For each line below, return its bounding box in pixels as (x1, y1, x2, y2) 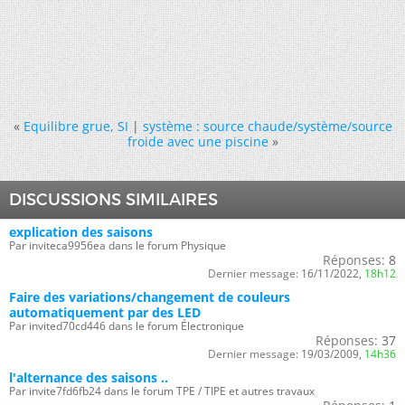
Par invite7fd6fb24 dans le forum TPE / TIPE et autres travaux (9, 382, 315, 399)
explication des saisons (9, 222, 153, 240)
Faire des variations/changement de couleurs (9, 287, 290, 306)
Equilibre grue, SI (23, 117, 128, 135)
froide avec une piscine (127, 132, 268, 150)
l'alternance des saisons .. (9, 368, 168, 386)
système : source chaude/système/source (142, 117, 392, 135)
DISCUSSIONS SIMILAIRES (9, 189, 218, 210)
